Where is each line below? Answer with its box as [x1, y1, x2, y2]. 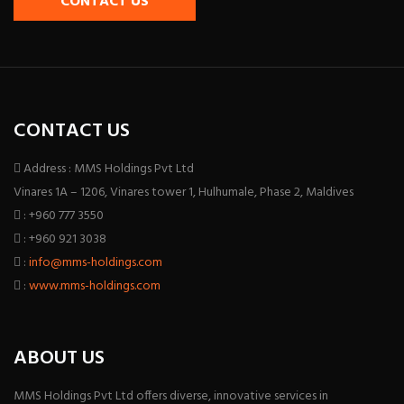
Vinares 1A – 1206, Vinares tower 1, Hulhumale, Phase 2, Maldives [14, 182, 353, 204]
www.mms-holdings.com [29, 276, 161, 298]
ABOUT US [14, 343, 105, 375]
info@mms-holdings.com [29, 252, 162, 274]
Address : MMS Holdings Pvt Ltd [21, 159, 194, 180]
